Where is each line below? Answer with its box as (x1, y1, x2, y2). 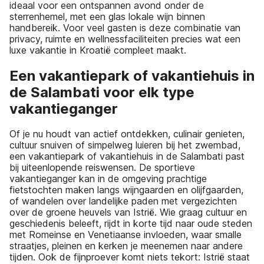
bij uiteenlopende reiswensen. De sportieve (9, 161, 195, 174)
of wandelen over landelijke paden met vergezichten (9, 195, 237, 207)
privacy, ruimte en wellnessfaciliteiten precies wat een (9, 32, 240, 45)
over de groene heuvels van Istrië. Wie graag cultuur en (9, 206, 247, 219)
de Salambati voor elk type (9, 83, 194, 101)
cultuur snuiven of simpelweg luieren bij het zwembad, (9, 139, 240, 151)
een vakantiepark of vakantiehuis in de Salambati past (9, 150, 245, 163)
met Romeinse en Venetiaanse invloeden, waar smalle (9, 229, 242, 241)
